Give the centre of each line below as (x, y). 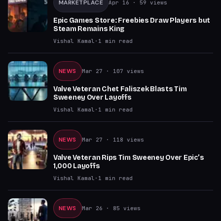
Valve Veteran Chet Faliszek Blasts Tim (120, 89)
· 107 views (123, 71)
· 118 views (123, 140)
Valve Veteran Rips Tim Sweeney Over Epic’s (129, 158)
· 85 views (121, 208)
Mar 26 (92, 208)
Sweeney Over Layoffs (92, 97)
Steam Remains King (89, 29)
